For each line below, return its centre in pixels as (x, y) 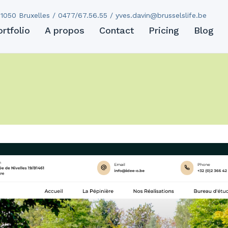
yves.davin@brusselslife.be (161, 15)
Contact (117, 30)
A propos (65, 30)
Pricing (164, 30)
